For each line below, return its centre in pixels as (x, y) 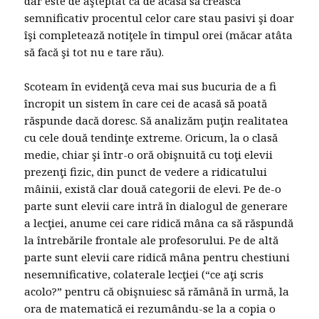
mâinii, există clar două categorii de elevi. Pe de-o (153, 189)
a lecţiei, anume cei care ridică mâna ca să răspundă (159, 223)
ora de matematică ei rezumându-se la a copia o (150, 309)
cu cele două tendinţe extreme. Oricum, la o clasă (151, 138)
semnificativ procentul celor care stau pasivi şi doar (159, 18)
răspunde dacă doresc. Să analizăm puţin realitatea (157, 121)
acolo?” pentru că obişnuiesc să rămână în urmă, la (157, 292)
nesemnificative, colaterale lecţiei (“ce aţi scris (144, 274)
